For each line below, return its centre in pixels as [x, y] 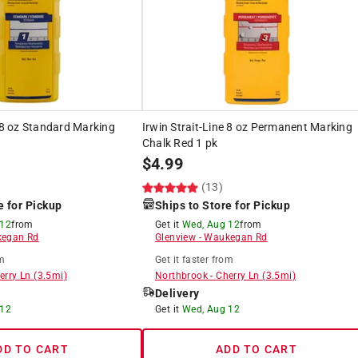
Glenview [175, 237]
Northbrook [181, 275]
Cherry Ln [238, 275]
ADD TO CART [257, 349]
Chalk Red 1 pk [180, 143]
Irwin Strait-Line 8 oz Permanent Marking [247, 127]
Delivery [177, 293]
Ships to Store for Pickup [223, 205]
